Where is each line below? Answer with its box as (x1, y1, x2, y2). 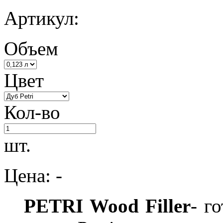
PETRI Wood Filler (4, 195, 191, 217)
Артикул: (4, 7, 79, 29)
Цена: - (4, 165, 62, 187)
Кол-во (4, 102, 60, 123)
